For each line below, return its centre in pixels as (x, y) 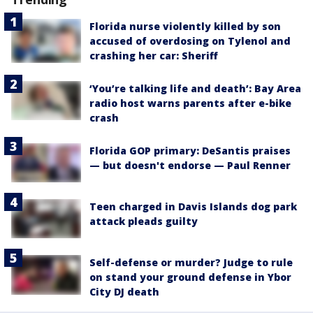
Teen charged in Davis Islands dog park (193, 207)
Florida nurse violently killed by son (185, 26)
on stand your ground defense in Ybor (190, 277)
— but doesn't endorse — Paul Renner (190, 165)
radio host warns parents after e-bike (190, 103)
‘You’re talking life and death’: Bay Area (195, 88)
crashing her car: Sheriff (154, 55)
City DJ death (124, 292)
